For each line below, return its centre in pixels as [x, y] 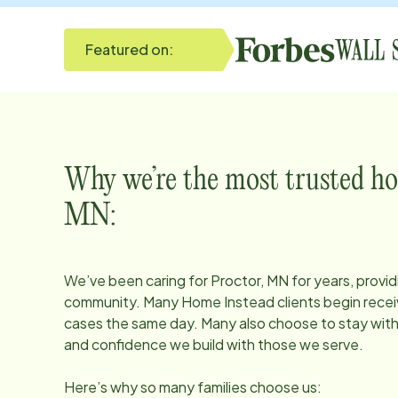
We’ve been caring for [137, 280]
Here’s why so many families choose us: [193, 387]
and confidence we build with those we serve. [214, 344]
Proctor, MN [250, 280]
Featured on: [129, 49]
